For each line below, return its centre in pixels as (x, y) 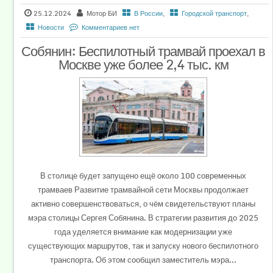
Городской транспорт (214, 14)
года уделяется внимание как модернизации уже (143, 232)
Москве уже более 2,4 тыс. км (143, 65)
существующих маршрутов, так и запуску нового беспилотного (143, 246)
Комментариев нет (111, 28)
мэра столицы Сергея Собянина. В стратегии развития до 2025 (143, 218)
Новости (51, 28)
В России (149, 14)
